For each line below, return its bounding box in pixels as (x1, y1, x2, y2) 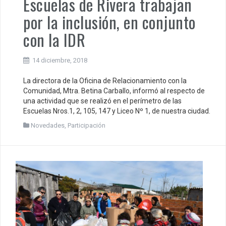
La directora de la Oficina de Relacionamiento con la (23, 76, 187, 85)
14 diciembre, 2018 (32, 56, 87, 64)
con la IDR (23, 27, 85, 51)
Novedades (31, 121, 65, 129)
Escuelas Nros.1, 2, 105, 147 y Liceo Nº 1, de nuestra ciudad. (23, 106, 210, 115)
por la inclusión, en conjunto (23, 10, 196, 34)
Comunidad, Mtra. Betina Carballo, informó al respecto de (23, 86, 205, 95)
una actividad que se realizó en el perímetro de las (23, 96, 182, 105)
